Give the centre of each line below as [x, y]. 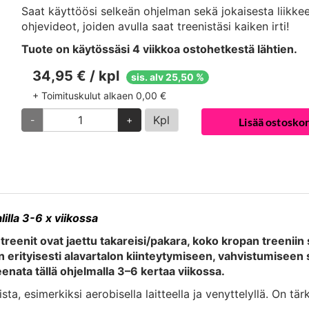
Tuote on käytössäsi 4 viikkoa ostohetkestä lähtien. [160, 49]
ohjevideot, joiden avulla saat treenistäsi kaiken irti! [156, 26]
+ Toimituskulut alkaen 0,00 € [100, 95]
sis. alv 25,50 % [168, 77]
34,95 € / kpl [78, 76]
